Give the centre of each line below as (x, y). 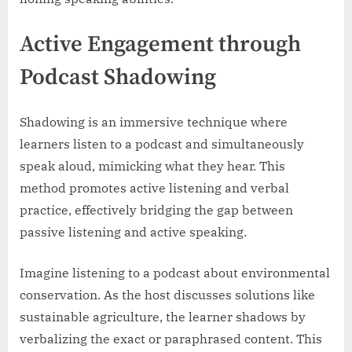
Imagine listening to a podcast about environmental (175, 272)
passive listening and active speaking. (133, 231)
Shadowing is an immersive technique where (154, 121)
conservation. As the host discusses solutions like (167, 294)
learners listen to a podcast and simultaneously (162, 143)
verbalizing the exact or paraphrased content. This (171, 338)
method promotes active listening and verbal (154, 187)
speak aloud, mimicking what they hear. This (152, 165)
